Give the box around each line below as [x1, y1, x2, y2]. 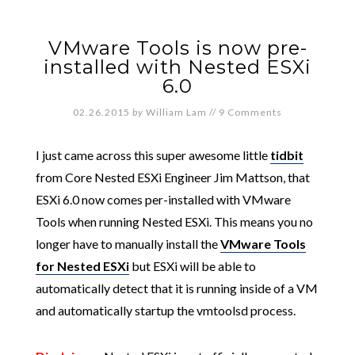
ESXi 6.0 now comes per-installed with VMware [35, 192, 291, 207]
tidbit [269, 147, 303, 162]
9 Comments [219, 106, 282, 118]
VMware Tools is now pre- [48, 36, 307, 59]
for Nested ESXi [35, 258, 129, 273]
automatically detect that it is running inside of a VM [35, 281, 318, 296]
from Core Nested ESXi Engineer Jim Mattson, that [35, 170, 310, 185]
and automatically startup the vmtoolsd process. [35, 303, 296, 318]
